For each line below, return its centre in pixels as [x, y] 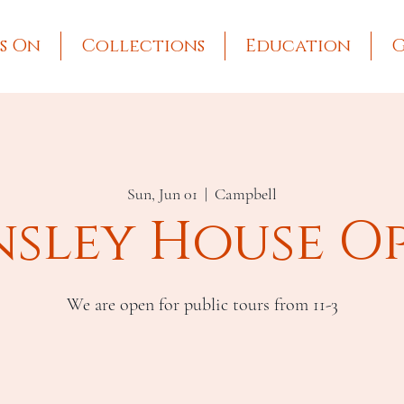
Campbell [246, 194]
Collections [143, 46]
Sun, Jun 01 [162, 194]
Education [298, 46]
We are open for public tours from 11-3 [202, 305]
